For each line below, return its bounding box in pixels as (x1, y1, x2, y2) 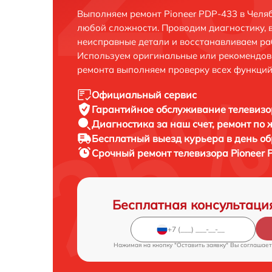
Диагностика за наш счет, (92, 117, 217, 130)
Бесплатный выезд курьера (92, 132, 226, 144)
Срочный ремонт (92, 146, 174, 159)
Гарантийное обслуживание (92, 103, 228, 115)
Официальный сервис (92, 88, 197, 101)
